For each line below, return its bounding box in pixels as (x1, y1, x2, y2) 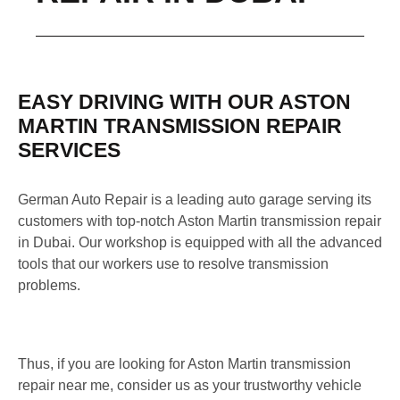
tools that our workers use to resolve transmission (18, 256, 329, 272)
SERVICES (18, 138, 121, 162)
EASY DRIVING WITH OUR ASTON (18, 90, 351, 114)
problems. (18, 278, 84, 294)
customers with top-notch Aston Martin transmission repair (18, 213, 381, 229)
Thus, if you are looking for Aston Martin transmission (18, 356, 351, 372)
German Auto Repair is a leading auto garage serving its (18, 192, 371, 208)
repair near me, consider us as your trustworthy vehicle (18, 378, 362, 394)
